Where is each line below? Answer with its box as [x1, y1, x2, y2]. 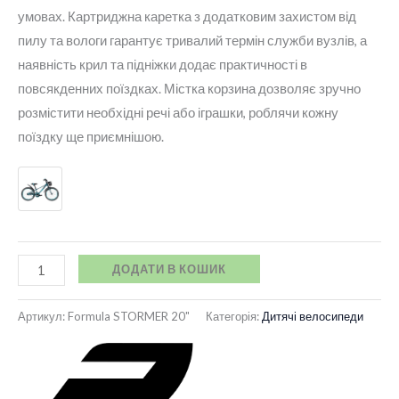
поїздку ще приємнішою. [18, 129, 164, 145]
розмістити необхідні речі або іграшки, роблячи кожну [18, 105, 338, 121]
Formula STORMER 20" [68, 309, 190, 324]
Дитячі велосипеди [262, 309, 363, 324]
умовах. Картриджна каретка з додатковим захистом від [18, 9, 356, 25]
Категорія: [206, 309, 262, 324]
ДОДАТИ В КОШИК [111, 262, 226, 277]
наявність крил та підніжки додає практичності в [18, 57, 307, 73]
